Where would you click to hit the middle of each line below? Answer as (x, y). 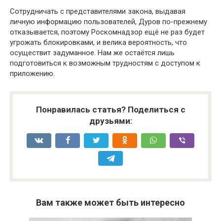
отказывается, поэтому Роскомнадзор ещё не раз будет (107, 32)
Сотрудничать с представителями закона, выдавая (98, 12)
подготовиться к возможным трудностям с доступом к (105, 63)
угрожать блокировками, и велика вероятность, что (98, 43)
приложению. (32, 74)
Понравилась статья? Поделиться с (110, 110)
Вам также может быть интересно (110, 203)
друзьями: (110, 121)
